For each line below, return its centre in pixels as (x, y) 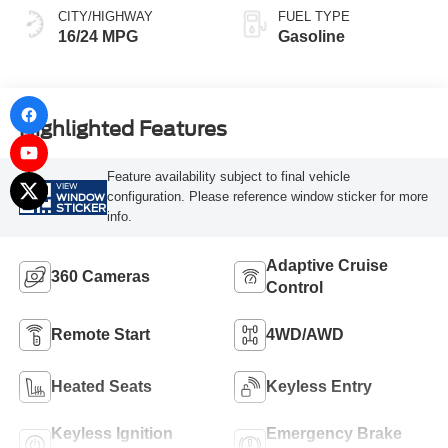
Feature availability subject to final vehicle (228, 177)
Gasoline (311, 37)
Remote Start (100, 335)
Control (294, 288)
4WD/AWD (305, 335)
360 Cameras (100, 277)
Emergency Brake (334, 434)
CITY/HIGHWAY (105, 17)
